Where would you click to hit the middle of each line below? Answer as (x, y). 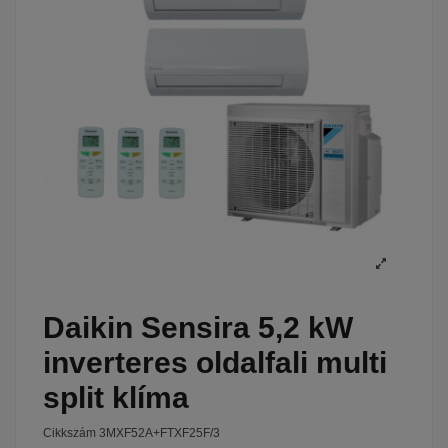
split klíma (116, 398)
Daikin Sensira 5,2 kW (198, 328)
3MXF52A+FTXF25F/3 (159, 432)
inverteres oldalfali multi (215, 363)
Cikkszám (69, 432)
